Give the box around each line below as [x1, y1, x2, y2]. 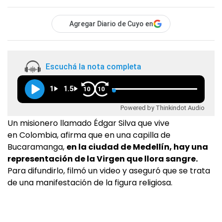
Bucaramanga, [7, 141, 66, 153]
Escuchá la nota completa [46, 61, 141, 71]
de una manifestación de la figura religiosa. [7, 177, 172, 189]
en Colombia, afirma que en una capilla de [7, 129, 170, 141]
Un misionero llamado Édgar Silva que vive [7, 117, 169, 129]
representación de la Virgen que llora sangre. [7, 153, 198, 165]
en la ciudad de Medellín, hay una [66, 141, 208, 153]
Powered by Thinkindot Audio [120, 104, 205, 111]
